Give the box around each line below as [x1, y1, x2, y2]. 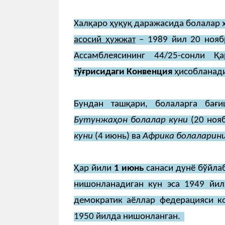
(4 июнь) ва [93, 132, 143, 142]
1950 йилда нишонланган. [74, 212, 182, 222]
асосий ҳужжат [74, 35, 136, 45]
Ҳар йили [74, 164, 114, 174]
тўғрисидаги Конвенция [74, 67, 172, 77]
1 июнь [114, 164, 144, 174]
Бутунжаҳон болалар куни [74, 116, 188, 126]
